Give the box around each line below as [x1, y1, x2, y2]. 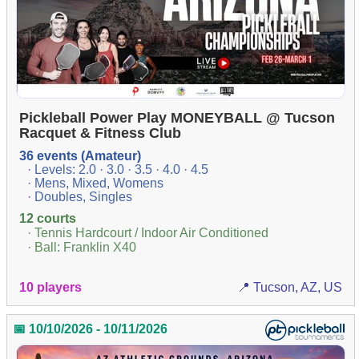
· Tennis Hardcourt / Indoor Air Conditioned [27, 226, 269, 240]
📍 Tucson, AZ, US [236, 280, 342, 294]
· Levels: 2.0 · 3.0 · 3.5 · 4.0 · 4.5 [27, 163, 209, 177]
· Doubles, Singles [27, 190, 133, 204]
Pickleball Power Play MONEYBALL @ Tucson [19, 110, 336, 127]
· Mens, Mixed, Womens [27, 176, 164, 191]
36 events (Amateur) [19, 149, 142, 163]
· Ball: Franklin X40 [27, 240, 137, 255]
